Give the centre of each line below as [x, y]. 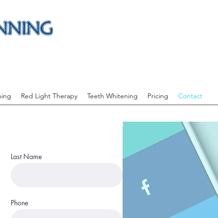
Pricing [158, 96]
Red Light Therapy [49, 96]
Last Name [26, 156]
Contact [190, 96]
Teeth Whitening [112, 96]
